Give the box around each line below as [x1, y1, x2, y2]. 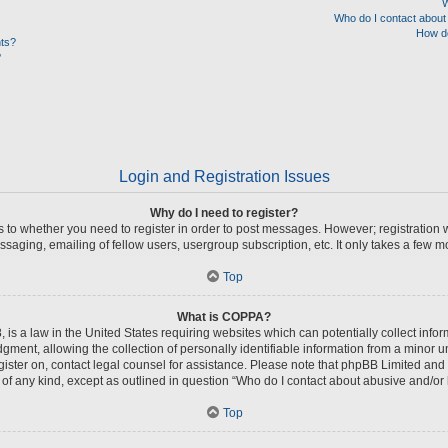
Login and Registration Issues [118, 167, 330, 185]
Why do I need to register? [150, 205, 298, 220]
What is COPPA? [177, 309, 271, 324]
